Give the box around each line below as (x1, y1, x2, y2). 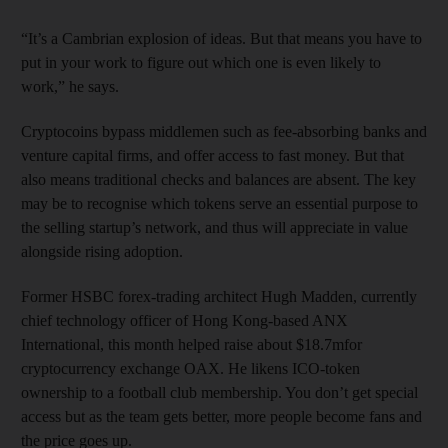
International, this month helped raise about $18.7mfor (21, 335, 362, 353)
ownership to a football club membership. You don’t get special (21, 383, 418, 401)
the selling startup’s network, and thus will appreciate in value (21, 218, 408, 236)
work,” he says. (21, 77, 119, 95)
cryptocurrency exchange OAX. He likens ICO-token (21, 359, 360, 377)
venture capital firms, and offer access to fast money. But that (21, 146, 404, 164)
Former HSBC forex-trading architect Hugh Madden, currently (21, 287, 417, 305)
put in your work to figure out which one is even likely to (21, 53, 381, 71)
